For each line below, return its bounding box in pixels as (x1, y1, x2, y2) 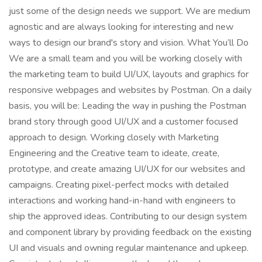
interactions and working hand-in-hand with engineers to (9, 194, 236, 207)
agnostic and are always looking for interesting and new (9, 20, 233, 33)
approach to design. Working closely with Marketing (9, 131, 219, 144)
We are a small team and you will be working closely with (9, 52, 242, 65)
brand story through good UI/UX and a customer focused (9, 115, 238, 128)
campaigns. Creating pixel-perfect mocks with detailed (9, 178, 229, 191)
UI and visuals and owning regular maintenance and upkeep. (9, 242, 249, 254)
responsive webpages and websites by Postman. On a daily (9, 84, 251, 96)
